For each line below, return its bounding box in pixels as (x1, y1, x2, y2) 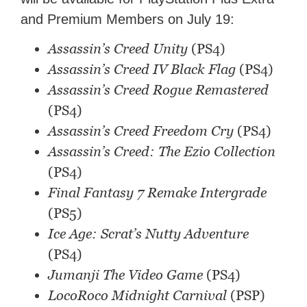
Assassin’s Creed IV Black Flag (48, 61, 236, 78)
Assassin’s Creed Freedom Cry (48, 123, 234, 140)
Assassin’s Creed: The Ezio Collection (48, 143, 276, 160)
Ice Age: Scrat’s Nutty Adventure (48, 225, 249, 243)
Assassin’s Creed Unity (48, 40, 188, 58)
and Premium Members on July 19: (21, 12, 235, 27)
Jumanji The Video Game (48, 267, 204, 284)
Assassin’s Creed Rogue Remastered (48, 82, 269, 99)
